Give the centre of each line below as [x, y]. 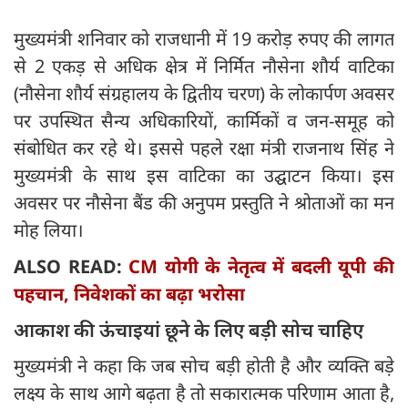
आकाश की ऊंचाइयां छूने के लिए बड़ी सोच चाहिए [189, 330]
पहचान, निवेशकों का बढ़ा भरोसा [129, 294]
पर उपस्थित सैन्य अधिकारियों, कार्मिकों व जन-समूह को [204, 121]
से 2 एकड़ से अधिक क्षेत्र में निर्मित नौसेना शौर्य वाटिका [204, 66]
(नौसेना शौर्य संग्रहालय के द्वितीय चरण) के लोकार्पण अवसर [204, 94]
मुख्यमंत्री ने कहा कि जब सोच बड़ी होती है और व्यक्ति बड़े [204, 366]
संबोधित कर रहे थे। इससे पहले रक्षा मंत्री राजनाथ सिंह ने [204, 148]
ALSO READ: [71, 267]
